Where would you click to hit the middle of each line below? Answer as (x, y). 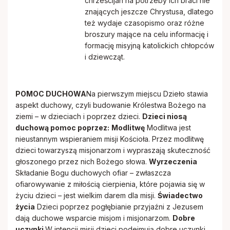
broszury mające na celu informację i (147, 34)
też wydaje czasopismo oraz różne (145, 23)
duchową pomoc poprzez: (62, 128)
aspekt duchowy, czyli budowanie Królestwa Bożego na (111, 105)
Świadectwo (180, 195)
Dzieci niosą (165, 116)
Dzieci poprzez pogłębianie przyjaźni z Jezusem (119, 207)
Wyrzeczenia (173, 161)
